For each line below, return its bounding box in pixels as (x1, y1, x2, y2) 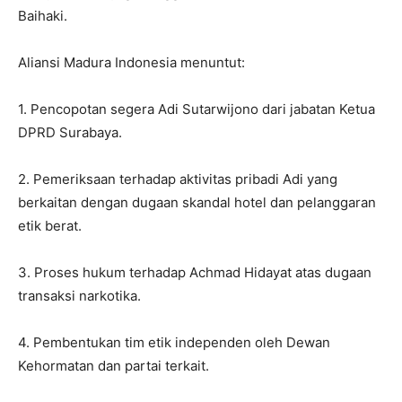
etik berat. (18, 216, 82, 234)
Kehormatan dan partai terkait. (18, 356, 209, 374)
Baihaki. (18, 6, 67, 24)
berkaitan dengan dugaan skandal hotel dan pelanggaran (18, 193, 376, 211)
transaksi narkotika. (18, 286, 141, 304)
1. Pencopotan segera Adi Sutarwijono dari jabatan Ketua (18, 100, 375, 118)
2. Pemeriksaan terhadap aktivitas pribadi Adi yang (18, 170, 337, 188)
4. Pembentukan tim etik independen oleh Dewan (18, 333, 330, 351)
